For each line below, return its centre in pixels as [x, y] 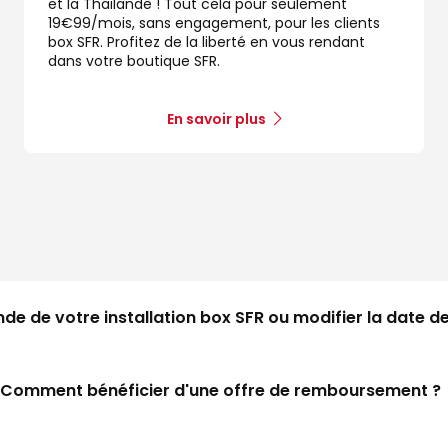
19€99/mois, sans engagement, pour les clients [214, 22]
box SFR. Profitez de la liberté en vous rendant [206, 41]
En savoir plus [216, 118]
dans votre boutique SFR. [134, 60]
